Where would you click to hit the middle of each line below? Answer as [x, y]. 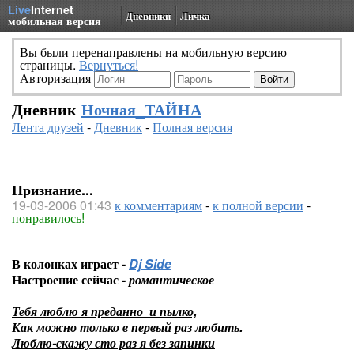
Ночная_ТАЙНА [141, 109]
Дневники [148, 15]
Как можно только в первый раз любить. [127, 327]
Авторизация [57, 78]
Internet [52, 9]
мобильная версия [55, 21]
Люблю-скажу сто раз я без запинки [113, 343]
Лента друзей [48, 127]
